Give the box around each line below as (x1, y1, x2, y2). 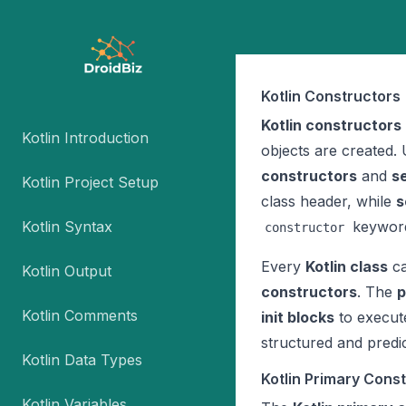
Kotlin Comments (22, 306, 138, 324)
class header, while (261, 192, 396, 210)
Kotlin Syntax (22, 217, 112, 236)
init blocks (261, 308, 334, 326)
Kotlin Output (22, 262, 111, 280)
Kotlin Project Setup (22, 173, 159, 191)
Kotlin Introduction (22, 129, 149, 147)
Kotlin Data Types (22, 351, 142, 369)
